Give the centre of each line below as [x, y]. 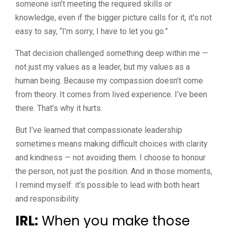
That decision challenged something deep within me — [112, 53]
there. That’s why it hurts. [59, 108]
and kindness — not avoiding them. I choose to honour [110, 157]
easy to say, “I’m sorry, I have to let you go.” [92, 31]
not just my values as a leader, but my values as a [103, 67]
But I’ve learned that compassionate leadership [99, 130]
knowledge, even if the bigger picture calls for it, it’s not [113, 17]
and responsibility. [48, 198]
